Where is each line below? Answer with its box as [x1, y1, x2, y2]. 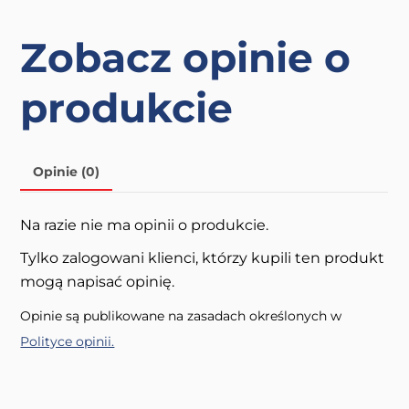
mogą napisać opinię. [20, 273, 175, 291]
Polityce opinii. [20, 333, 115, 351]
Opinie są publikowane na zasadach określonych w [20, 308, 342, 325]
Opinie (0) [33, 163, 100, 179]
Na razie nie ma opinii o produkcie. [20, 216, 269, 235]
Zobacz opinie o [20, 33, 351, 83]
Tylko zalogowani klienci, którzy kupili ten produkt [20, 249, 385, 267]
